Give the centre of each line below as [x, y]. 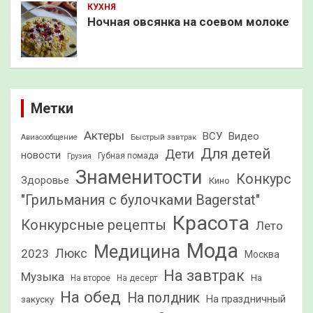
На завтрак [204, 275]
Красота [211, 223]
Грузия [79, 155]
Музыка [43, 276]
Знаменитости [139, 177]
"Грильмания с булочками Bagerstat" [140, 200]
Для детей [235, 153]
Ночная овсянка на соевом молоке [188, 21]
